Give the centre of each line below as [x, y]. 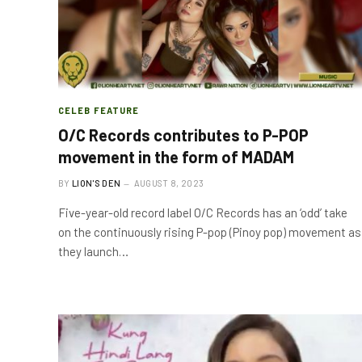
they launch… [93, 251]
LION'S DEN [97, 183]
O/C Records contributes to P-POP [183, 135]
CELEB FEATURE [99, 110]
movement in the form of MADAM [176, 157]
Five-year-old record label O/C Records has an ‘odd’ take [203, 213]
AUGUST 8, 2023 [169, 183]
